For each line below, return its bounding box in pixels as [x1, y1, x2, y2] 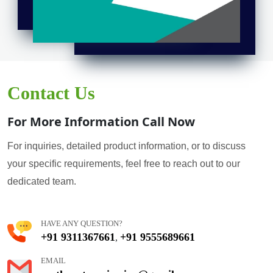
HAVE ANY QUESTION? [41, 218, 122, 228]
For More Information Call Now [7, 113, 195, 130]
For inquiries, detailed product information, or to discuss [7, 140, 246, 151]
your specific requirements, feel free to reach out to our [7, 158, 240, 169]
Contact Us [7, 82, 95, 103]
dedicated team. [7, 175, 76, 186]
